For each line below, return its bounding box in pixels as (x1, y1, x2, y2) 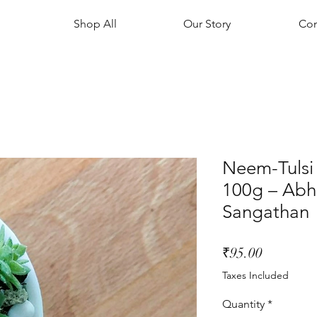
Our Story (183, 17, 231, 30)
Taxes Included (222, 269, 289, 282)
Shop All (73, 17, 117, 30)
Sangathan (222, 201, 309, 224)
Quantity (222, 297, 265, 311)
